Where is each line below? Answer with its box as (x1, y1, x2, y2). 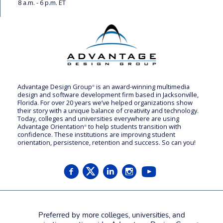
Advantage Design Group (17, 82, 92, 92)
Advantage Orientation (17, 122, 84, 131)
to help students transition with (87, 122, 181, 131)
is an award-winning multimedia (95, 82, 190, 92)
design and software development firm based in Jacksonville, (17, 90, 199, 100)
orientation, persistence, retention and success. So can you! (17, 138, 196, 147)
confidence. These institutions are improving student (17, 130, 175, 139)
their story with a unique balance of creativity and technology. (17, 106, 199, 115)
